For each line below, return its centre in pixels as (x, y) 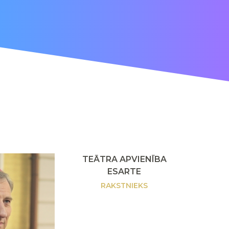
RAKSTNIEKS (124, 186)
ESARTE (124, 171)
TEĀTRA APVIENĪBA (124, 159)
